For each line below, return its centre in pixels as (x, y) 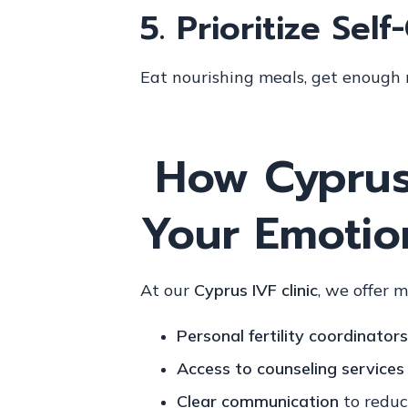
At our (167, 291)
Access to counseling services (290, 369)
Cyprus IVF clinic (255, 291)
